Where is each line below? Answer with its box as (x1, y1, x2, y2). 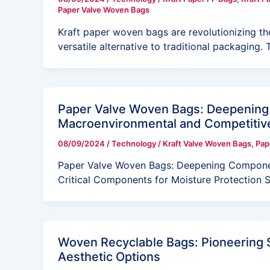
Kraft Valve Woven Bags (163, 138, 251, 148)
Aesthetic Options (58, 250, 160, 265)
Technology (111, 138, 156, 148)
